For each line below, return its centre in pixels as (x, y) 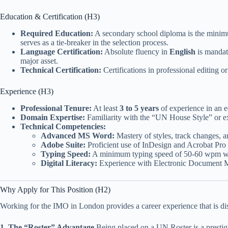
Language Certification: (62, 51)
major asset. (39, 61)
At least (106, 108)
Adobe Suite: (63, 145)
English (182, 51)
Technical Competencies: (63, 126)
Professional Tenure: (56, 108)
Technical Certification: (61, 70)
